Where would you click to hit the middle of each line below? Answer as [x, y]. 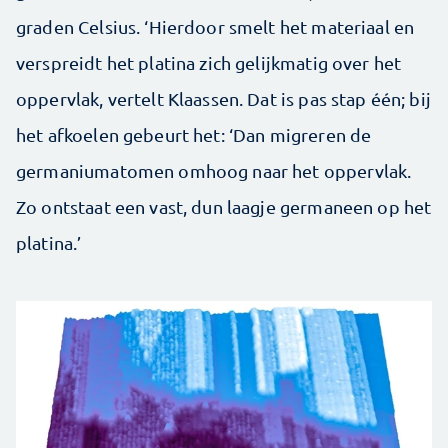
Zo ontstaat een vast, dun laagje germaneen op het [224, 207]
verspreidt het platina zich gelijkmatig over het [209, 63]
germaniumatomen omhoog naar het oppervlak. [214, 171]
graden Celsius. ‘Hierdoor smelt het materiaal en [215, 27]
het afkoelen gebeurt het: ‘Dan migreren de [194, 135]
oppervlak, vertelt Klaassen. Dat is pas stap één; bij [223, 99]
